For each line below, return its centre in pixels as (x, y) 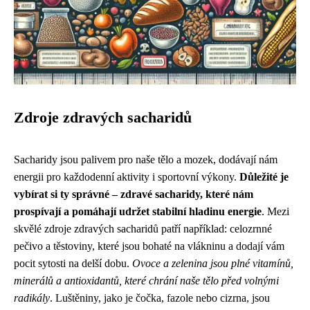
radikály (32, 298)
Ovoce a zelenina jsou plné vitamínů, (213, 263)
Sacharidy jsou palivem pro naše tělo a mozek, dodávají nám (146, 159)
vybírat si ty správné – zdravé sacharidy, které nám (134, 194)
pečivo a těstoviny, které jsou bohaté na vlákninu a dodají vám (149, 246)
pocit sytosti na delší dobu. (73, 263)
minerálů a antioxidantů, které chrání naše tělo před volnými (146, 281)
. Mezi (275, 211)
